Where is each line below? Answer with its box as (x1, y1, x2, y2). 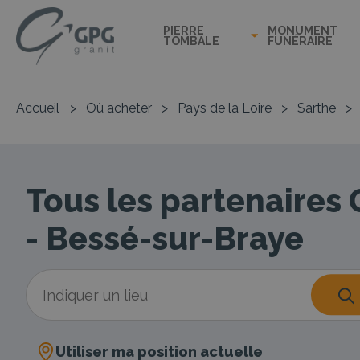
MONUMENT (267, 24, 337, 37)
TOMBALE (162, 35, 219, 47)
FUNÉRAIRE (267, 35, 333, 47)
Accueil (16, 100, 59, 116)
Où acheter (86, 100, 152, 116)
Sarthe (297, 100, 336, 116)
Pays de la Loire (178, 100, 272, 116)
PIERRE (162, 24, 204, 37)
